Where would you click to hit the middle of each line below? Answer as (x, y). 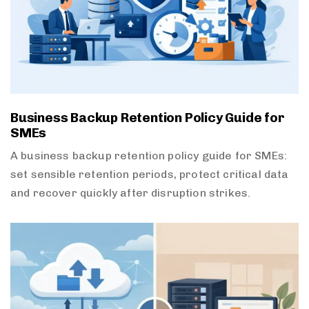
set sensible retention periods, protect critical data (150, 175)
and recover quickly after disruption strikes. (131, 193)
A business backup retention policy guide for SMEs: (149, 156)
